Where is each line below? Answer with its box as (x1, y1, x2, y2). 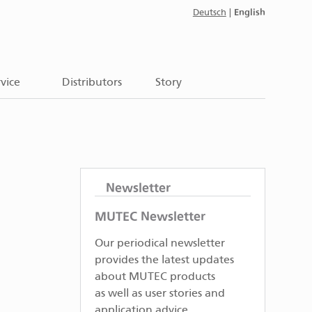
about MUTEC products (94, 271, 215, 283)
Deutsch (192, 8, 226, 18)
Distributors (61, 77, 122, 88)
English (233, 6, 265, 17)
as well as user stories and (94, 288, 225, 300)
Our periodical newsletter (94, 237, 225, 250)
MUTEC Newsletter (94, 208, 205, 224)
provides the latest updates (94, 254, 234, 267)
